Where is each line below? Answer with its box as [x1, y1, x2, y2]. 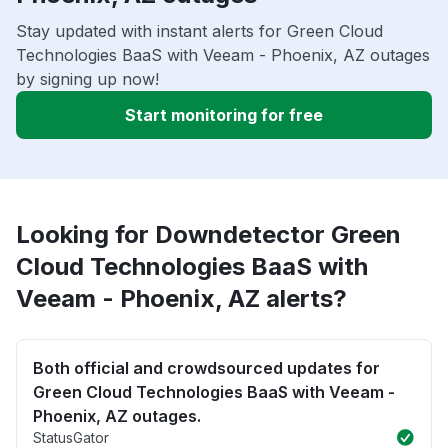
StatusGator [33, 428, 109, 446]
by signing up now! [16, 68, 159, 89]
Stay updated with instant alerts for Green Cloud [16, 20, 383, 41]
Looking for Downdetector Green [16, 219, 401, 249]
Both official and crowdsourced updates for [33, 357, 380, 378]
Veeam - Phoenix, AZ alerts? [16, 283, 347, 313]
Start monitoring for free [125, 104, 323, 125]
